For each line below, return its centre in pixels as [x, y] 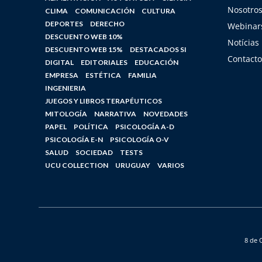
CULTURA [158, 11]
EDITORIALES [104, 62]
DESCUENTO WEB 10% [84, 37]
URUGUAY [132, 165]
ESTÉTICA [103, 75]
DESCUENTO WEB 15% [84, 49]
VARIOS [170, 165]
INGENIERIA [65, 88]
